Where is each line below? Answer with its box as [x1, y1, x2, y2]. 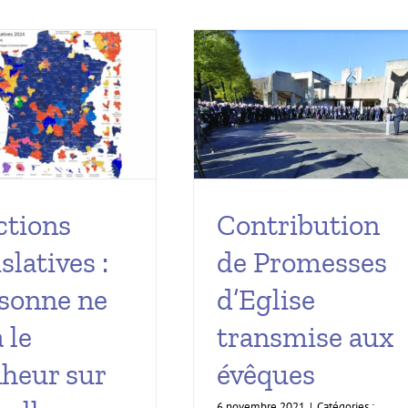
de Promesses [217, 245, 387, 280]
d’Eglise [217, 282, 315, 318]
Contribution [217, 208, 380, 243]
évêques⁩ [217, 357, 315, 393]
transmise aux [217, 320, 393, 355]
